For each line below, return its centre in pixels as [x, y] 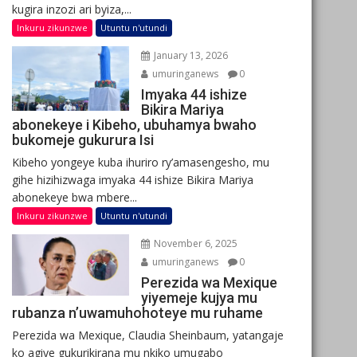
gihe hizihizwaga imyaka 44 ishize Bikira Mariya [133, 179]
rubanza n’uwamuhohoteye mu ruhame [137, 312]
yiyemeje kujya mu [199, 297]
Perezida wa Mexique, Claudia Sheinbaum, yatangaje [148, 335]
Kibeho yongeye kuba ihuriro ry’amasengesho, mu [141, 162]
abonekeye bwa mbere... [75, 197]
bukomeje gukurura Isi [83, 139]
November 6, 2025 [194, 243]
